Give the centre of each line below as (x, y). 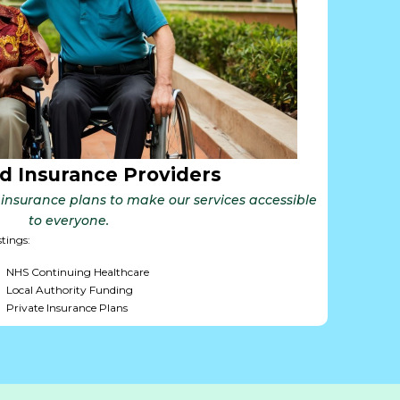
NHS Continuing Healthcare (77, 272)
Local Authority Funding (69, 290)
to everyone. (68, 221)
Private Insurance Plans (67, 308)
